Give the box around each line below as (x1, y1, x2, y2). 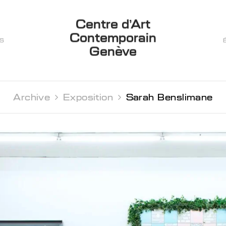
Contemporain (70, 27, 156, 48)
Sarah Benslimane (126, 89, 213, 105)
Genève (89, 41, 137, 62)
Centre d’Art (75, 14, 151, 35)
